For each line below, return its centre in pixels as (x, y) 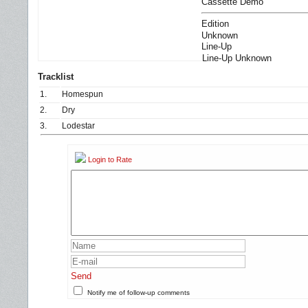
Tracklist (56, 77)
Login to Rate (111, 159)
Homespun (82, 94)
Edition (215, 24)
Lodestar (78, 126)
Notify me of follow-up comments (139, 293)
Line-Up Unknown (237, 58)
